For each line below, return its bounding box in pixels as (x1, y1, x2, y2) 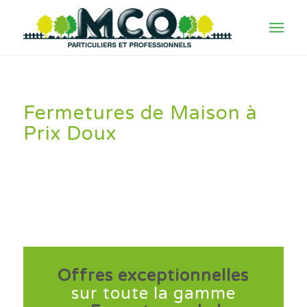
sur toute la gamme (71, 284, 236, 304)
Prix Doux (23, 122, 116, 145)
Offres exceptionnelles (58, 266, 249, 286)
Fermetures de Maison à (23, 101, 258, 125)
